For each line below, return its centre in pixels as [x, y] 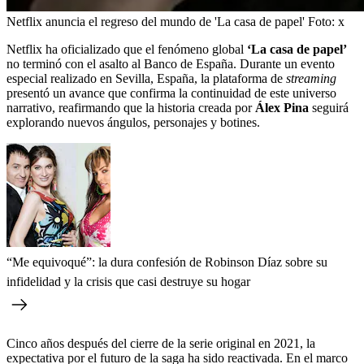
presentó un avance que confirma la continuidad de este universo [171, 93]
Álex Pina [282, 108]
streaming [311, 79]
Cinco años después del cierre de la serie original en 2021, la [161, 344]
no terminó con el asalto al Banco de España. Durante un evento [171, 64]
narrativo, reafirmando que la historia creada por [131, 108]
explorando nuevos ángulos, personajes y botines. [133, 123]
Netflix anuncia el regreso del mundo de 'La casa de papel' [156, 22]
